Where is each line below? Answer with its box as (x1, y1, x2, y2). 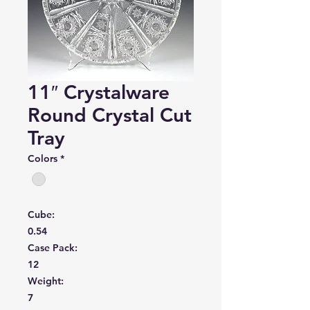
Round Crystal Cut (28, 103, 192, 127)
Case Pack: (28, 241, 77, 255)
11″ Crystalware (28, 80, 170, 104)
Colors (28, 152, 57, 165)
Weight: (28, 275, 64, 288)
